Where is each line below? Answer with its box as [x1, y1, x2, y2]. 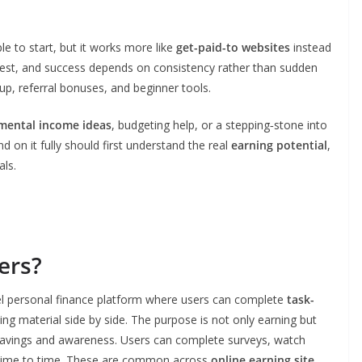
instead [290, 40, 331, 55]
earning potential [231, 137, 327, 153]
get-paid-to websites [176, 40, 290, 55]
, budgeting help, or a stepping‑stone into [112, 117, 327, 133]
